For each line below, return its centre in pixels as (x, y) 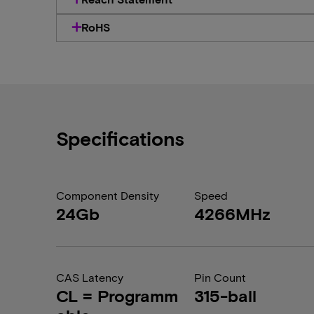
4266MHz (233, 213)
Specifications (120, 138)
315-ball (226, 295)
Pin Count (220, 277)
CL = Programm (117, 295)
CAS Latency (90, 277)
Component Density (108, 195)
